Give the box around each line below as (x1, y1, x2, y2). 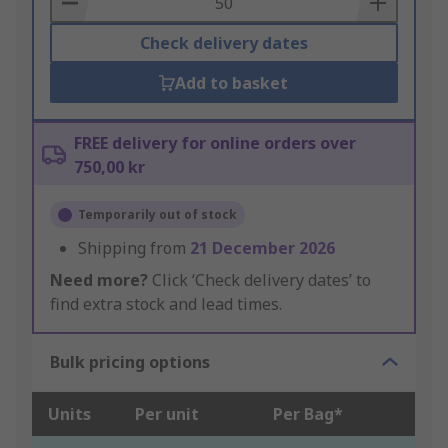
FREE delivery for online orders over (74, 132, 356, 155)
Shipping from (78, 237, 190, 260)
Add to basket (175, 72, 289, 95)
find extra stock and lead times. (50, 293, 282, 316)
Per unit (135, 403, 199, 426)
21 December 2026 (190, 237, 335, 260)
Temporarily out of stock (78, 206, 237, 224)
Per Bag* (273, 403, 343, 426)
